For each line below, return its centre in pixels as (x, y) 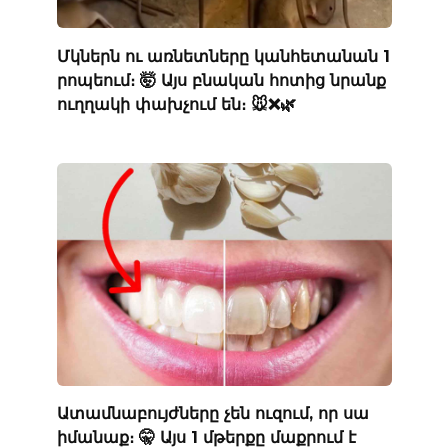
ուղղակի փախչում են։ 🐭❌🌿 (176, 104)
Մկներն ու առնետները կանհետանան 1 (223, 56)
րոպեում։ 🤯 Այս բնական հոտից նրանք (221, 80)
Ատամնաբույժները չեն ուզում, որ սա (212, 413)
